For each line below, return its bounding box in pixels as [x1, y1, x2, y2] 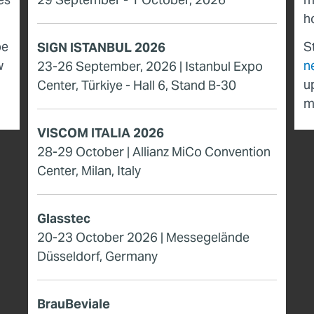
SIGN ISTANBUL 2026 [37, 39, 165, 55]
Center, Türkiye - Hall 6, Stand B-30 [37, 76, 236, 93]
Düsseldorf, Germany [37, 247, 158, 264]
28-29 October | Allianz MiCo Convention [37, 143, 271, 160]
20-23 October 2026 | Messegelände [37, 228, 250, 245]
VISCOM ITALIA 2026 [37, 124, 164, 141]
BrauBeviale [37, 295, 110, 312]
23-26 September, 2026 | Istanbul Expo [37, 57, 263, 74]
